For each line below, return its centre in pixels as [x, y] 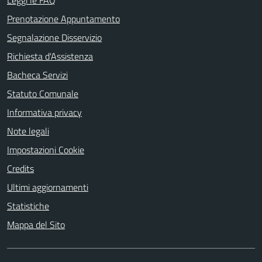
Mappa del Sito [36, 225]
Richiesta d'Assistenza [50, 56]
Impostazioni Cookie [46, 150]
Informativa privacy [44, 112]
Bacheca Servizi [37, 75]
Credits [20, 168]
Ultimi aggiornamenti [48, 187]
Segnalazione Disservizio [54, 37]
